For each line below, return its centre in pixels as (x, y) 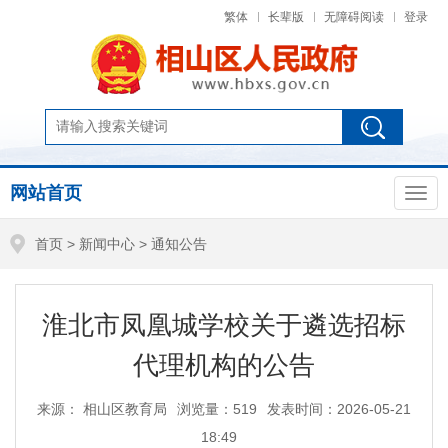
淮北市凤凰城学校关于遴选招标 (224, 325)
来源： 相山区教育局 (102, 409)
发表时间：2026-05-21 (339, 409)
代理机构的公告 (224, 365)
